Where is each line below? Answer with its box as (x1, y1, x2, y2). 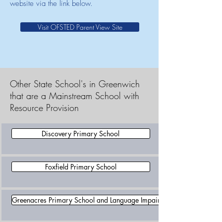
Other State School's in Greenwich (10, 78, 140, 90)
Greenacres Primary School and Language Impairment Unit (11, 195, 188, 205)
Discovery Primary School (42, 129, 119, 138)
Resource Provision (10, 102, 79, 113)
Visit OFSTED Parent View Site (37, 22, 122, 32)
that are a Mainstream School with (10, 90, 139, 102)
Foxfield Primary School (45, 162, 116, 171)
